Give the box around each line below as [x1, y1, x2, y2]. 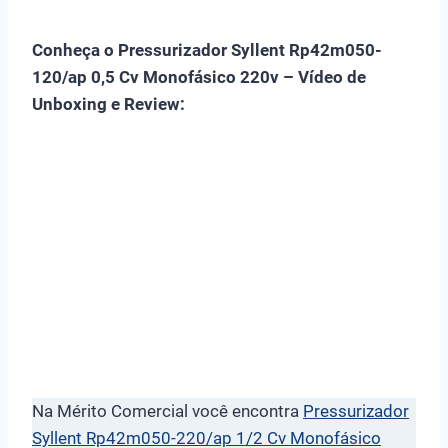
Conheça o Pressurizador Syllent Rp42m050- [32, 39, 382, 60]
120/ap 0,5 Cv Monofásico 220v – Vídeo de [32, 66, 366, 87]
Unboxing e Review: [32, 93, 185, 114]
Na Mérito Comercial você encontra [32, 400, 303, 421]
